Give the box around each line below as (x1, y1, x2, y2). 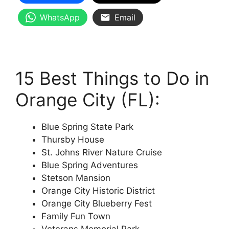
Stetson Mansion (41, 172, 110, 183)
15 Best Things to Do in (15, 67, 209, 89)
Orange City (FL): (15, 88, 160, 110)
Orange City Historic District (41, 185, 155, 196)
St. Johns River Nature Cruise (41, 147, 162, 157)
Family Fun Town (41, 211, 110, 221)
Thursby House (41, 134, 104, 145)
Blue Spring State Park (41, 121, 133, 132)
